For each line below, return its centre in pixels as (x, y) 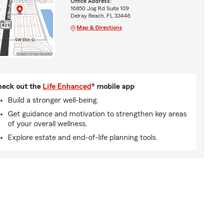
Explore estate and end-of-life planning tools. (83, 137)
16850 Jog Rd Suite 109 (100, 8)
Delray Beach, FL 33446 (100, 15)
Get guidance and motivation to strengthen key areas (97, 114)
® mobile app (113, 86)
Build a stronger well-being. (53, 100)
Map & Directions (99, 27)
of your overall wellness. (48, 124)
